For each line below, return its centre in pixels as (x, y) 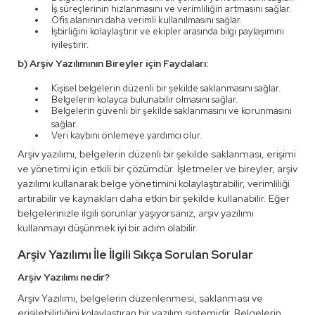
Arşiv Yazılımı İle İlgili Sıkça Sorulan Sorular (135, 255)
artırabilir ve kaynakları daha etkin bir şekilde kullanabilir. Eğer (154, 198)
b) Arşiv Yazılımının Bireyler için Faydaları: (113, 63)
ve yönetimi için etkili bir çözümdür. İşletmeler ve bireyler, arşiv (157, 169)
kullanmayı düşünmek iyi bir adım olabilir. (108, 228)
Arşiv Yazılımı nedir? (64, 277)
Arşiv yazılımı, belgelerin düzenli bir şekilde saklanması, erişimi (157, 154)
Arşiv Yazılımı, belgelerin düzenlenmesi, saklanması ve (140, 298)
